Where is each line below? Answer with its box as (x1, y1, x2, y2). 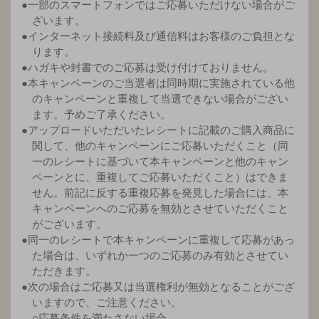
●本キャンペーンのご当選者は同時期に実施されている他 (21, 76, 295, 89)
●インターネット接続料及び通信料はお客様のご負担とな (21, 29, 295, 42)
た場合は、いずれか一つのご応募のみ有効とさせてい (32, 249, 288, 261)
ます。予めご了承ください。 (32, 108, 171, 120)
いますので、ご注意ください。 (32, 296, 182, 308)
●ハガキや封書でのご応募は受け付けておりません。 (21, 61, 273, 73)
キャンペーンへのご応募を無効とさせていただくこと (32, 202, 288, 214)
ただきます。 (32, 264, 96, 277)
